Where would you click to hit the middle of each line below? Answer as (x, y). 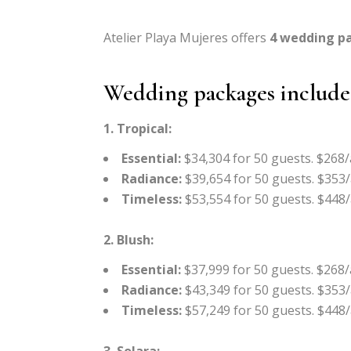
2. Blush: (128, 240)
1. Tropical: (138, 129)
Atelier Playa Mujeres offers (185, 38)
